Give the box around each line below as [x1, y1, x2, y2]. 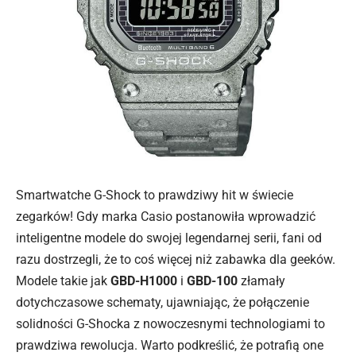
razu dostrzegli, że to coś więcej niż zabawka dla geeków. [16, 252, 335, 268]
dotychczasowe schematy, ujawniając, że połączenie [16, 295, 309, 311]
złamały [238, 273, 285, 289]
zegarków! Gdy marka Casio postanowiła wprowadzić [16, 209, 315, 225]
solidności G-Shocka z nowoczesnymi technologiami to [16, 316, 325, 332]
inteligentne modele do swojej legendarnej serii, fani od [16, 230, 322, 246]
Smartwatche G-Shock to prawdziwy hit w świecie [16, 188, 293, 203]
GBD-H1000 [110, 273, 177, 289]
